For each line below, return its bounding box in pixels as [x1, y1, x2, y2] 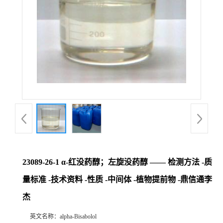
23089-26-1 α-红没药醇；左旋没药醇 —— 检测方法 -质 [22, 158, 212, 166]
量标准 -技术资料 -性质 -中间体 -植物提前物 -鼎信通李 [22, 175, 212, 184]
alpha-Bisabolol [60, 213, 97, 220]
